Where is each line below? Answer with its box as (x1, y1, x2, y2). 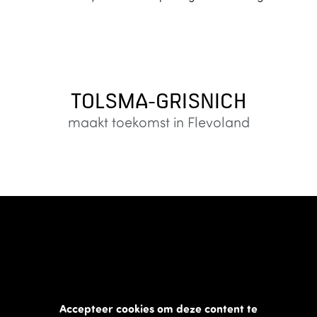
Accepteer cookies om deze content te (59, 300, 258, 316)
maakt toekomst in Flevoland (67, 113, 250, 131)
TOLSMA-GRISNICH (71, 89, 246, 113)
